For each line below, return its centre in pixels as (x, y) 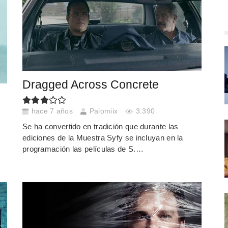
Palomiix (104, 111)
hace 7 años (52, 111)
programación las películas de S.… (83, 149)
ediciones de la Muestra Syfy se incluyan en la (103, 137)
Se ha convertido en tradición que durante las (100, 126)
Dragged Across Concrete (90, 84)
